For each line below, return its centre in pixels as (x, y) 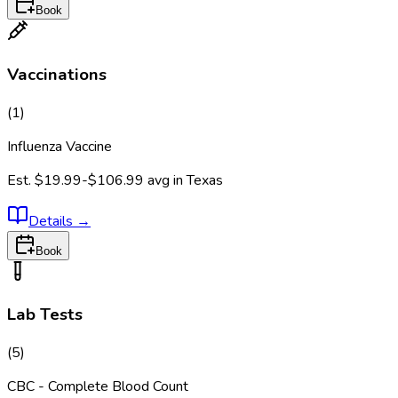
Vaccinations (57, 74)
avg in (167, 180)
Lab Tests (45, 315)
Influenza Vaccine (60, 146)
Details (52, 221)
